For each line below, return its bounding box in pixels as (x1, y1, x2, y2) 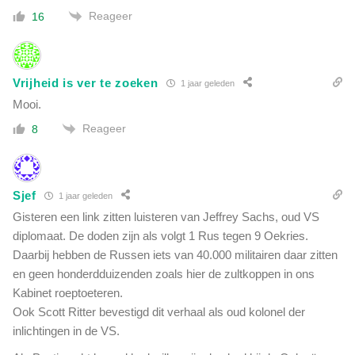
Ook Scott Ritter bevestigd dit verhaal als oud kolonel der (13, 305, 305, 319)
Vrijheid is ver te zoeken (13, 75, 158, 90)
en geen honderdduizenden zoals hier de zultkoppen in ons (13, 267, 315, 281)
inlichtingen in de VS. (13, 324, 120, 338)
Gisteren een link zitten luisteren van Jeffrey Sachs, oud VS (13, 210, 319, 224)
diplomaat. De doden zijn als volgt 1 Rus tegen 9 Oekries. (13, 229, 308, 243)
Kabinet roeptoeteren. (13, 286, 123, 300)
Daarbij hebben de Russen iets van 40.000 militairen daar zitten (13, 248, 338, 262)
